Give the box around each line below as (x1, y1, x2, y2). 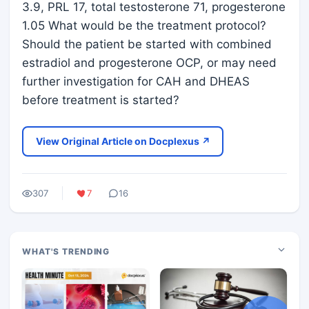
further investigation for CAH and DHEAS (22, 74, 250, 88)
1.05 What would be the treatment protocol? (22, 19, 266, 32)
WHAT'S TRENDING (22, 246, 110, 257)
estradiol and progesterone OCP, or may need (22, 56, 277, 70)
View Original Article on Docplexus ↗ (35, 135, 210, 147)
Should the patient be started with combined (22, 37, 272, 51)
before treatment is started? (22, 93, 179, 107)
